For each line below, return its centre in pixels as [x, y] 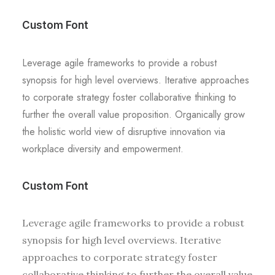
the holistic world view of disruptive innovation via [124, 132]
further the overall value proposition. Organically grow [134, 114]
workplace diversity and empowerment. [103, 149]
